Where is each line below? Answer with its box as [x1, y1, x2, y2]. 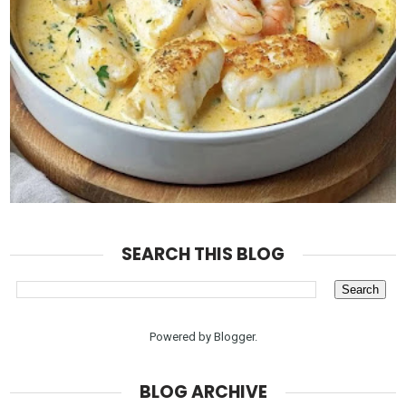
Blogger [213, 329, 255, 343]
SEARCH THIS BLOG [121, 241, 285, 266]
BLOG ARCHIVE [139, 379, 267, 404]
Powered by [149, 329, 214, 343]
